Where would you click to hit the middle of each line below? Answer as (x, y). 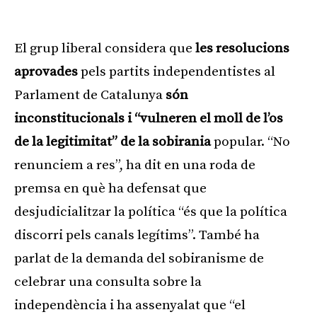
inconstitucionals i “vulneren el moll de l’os (149, 118)
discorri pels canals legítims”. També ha (137, 235)
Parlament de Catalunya (90, 95)
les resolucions (242, 48)
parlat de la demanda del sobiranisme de (139, 258)
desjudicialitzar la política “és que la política (151, 212)
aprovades (46, 71)
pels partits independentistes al (177, 71)
